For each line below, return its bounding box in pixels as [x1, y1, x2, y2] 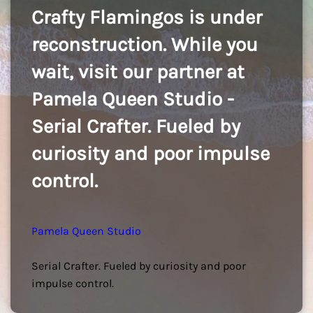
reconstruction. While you [31, 33, 258, 56]
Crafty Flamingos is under [31, 6, 262, 29]
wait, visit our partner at [31, 60, 245, 83]
